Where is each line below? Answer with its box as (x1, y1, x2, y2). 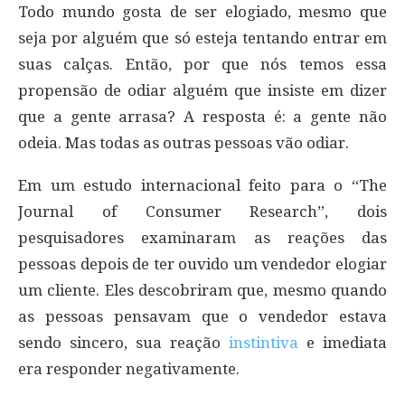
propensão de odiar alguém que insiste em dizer (18, 80, 387, 99)
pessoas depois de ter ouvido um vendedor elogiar (18, 254, 387, 273)
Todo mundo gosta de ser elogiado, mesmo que (18, 2, 387, 21)
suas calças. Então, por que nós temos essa (18, 54, 387, 73)
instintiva (229, 333, 298, 352)
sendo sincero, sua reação (18, 333, 229, 352)
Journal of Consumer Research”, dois (18, 202, 387, 221)
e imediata (298, 333, 387, 352)
